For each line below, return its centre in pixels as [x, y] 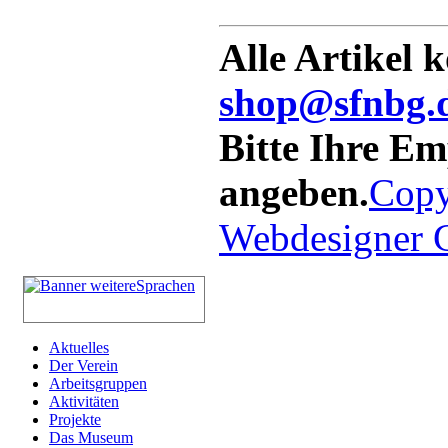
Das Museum [91, 437]
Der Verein [83, 365]
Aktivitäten [84, 401]
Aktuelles [79, 347]
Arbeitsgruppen [98, 383]
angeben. [294, 192]
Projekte [75, 419]
